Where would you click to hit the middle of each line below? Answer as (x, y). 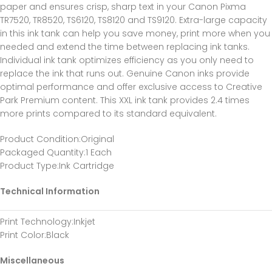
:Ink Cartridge (86, 166)
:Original (97, 139)
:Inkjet (83, 222)
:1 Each (98, 152)
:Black (57, 235)
